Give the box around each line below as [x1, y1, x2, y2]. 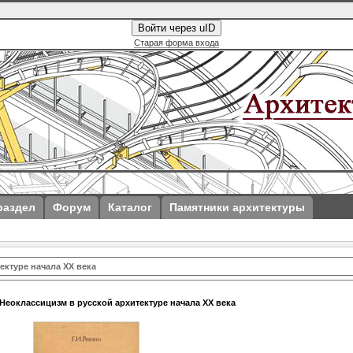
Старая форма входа [134, 38, 219, 47]
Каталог [108, 201, 152, 214]
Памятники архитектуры [169, 201, 305, 214]
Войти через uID [138, 22, 215, 34]
